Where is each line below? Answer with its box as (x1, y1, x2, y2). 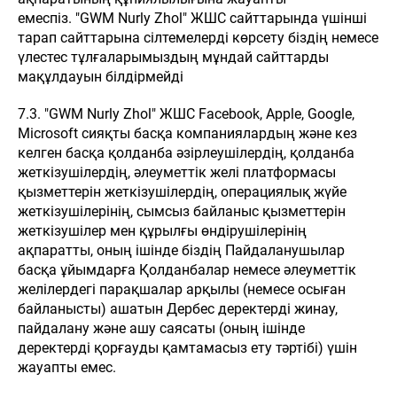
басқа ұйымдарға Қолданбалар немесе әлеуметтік (18, 261, 356, 278)
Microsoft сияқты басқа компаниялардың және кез (18, 125, 357, 142)
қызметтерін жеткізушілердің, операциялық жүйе (18, 183, 346, 200)
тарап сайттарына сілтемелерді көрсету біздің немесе (18, 29, 378, 46)
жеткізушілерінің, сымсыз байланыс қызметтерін (18, 203, 346, 220)
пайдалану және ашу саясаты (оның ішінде (18, 320, 305, 337)
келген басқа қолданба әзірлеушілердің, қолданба (18, 144, 354, 161)
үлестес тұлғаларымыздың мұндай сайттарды (18, 49, 329, 66)
